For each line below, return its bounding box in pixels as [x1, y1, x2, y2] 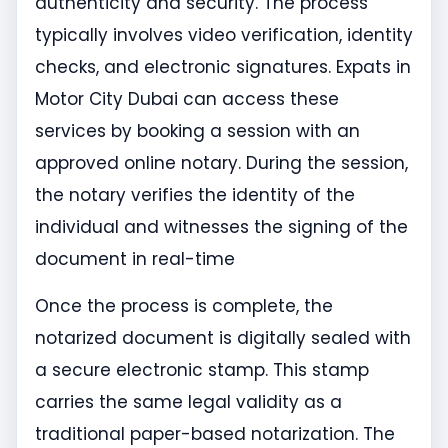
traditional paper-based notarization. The [35, 421, 395, 446]
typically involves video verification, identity [35, 23, 413, 48]
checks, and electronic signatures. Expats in [35, 55, 411, 80]
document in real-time [35, 247, 235, 272]
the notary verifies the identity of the [35, 183, 355, 208]
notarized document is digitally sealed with [35, 325, 411, 350]
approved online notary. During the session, [35, 151, 408, 176]
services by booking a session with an [35, 119, 360, 144]
